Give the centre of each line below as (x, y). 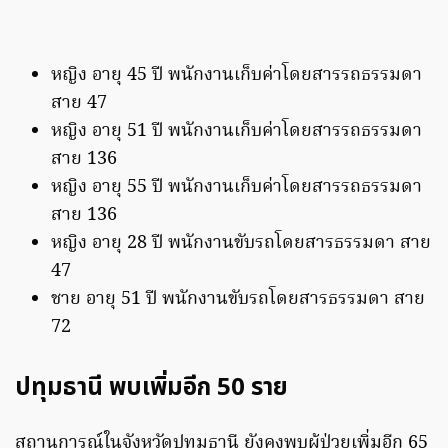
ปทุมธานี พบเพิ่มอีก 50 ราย (151, 388)
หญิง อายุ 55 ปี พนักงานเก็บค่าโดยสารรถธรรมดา (236, 188)
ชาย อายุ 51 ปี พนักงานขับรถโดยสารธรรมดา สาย (238, 300)
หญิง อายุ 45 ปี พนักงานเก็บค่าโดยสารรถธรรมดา (236, 76)
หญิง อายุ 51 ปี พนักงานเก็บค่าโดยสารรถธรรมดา (236, 132)
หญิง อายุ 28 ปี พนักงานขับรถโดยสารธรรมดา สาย (241, 244)
